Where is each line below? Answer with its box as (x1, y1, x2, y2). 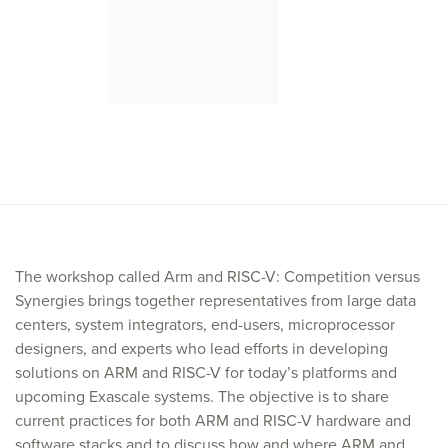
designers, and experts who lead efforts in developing (15, 338, 388, 359)
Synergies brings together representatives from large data (15, 290, 416, 311)
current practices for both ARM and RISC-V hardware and (15, 410, 411, 431)
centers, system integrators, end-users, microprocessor (15, 314, 395, 335)
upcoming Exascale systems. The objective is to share (15, 386, 389, 407)
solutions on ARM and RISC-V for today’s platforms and (15, 362, 397, 383)
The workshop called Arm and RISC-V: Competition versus (15, 266, 420, 287)
